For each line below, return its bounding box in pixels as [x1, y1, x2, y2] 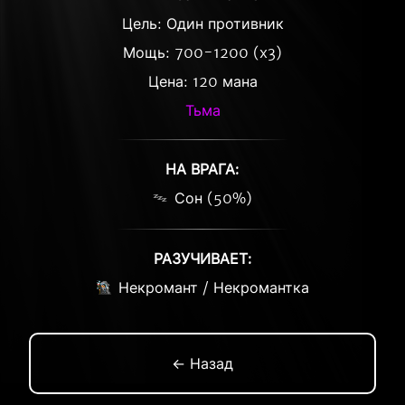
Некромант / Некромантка [118, 278, 309, 297]
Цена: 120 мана [147, 72, 258, 90]
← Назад [172, 354, 233, 372]
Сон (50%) [174, 189, 252, 207]
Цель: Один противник [121, 14, 284, 33]
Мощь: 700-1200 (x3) [123, 43, 282, 61]
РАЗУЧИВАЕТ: [153, 250, 252, 268]
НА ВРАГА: [165, 160, 240, 178]
